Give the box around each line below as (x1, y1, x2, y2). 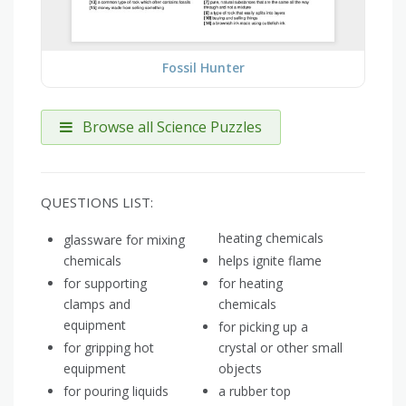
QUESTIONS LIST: (41, 193, 153, 212)
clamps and (63, 295, 130, 314)
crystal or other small (218, 339, 343, 357)
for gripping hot (63, 339, 154, 357)
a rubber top (218, 382, 291, 401)
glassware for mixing (63, 231, 185, 249)
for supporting (63, 275, 147, 293)
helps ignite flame (218, 252, 322, 270)
